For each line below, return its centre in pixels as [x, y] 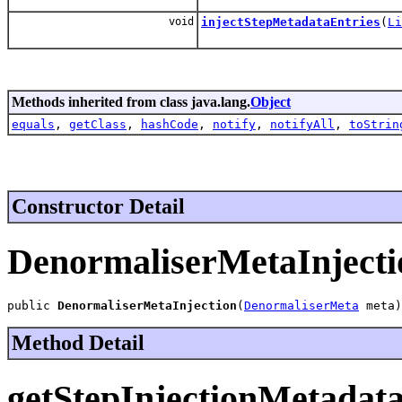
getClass [98, 124]
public [32, 306]
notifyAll [302, 124]
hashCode [170, 124]
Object [271, 101]
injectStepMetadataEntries [291, 22]
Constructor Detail [98, 206]
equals [33, 124]
